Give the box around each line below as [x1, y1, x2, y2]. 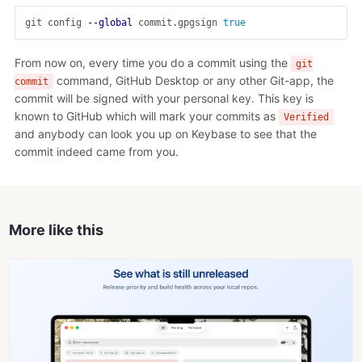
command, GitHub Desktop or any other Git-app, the [53, 73, 334, 87]
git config [25, 16, 87, 28]
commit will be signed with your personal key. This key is [15, 90, 314, 105]
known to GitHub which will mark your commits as [15, 108, 279, 123]
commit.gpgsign [133, 16, 223, 28]
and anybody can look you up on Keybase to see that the [15, 126, 317, 141]
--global [87, 16, 133, 28]
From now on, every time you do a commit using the [15, 55, 291, 69]
